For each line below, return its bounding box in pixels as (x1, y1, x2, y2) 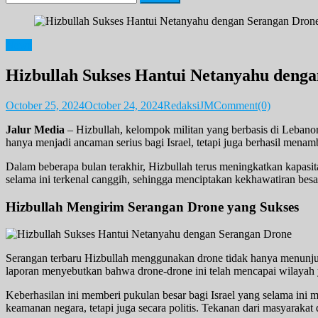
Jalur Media (6, 123, 65, 136)
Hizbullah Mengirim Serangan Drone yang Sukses (6, 199, 299, 214)
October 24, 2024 (84, 99, 163, 111)
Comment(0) (214, 99, 270, 111)
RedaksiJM (163, 99, 214, 111)
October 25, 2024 (6, 99, 84, 111)
